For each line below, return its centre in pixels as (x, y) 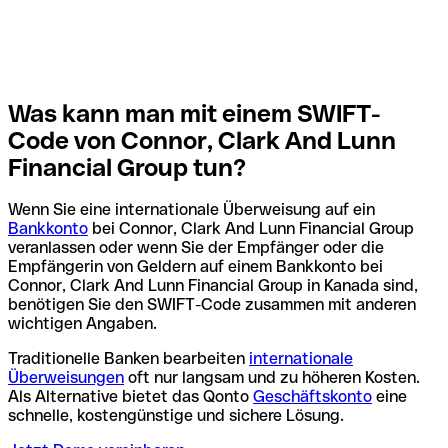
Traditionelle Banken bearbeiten (128, 359)
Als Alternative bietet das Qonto (130, 397)
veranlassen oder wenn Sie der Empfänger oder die (196, 248)
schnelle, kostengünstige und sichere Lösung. (176, 416)
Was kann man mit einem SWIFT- (194, 113)
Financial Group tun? (127, 167)
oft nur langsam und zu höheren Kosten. (272, 378)
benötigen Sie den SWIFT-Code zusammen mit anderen (212, 305)
